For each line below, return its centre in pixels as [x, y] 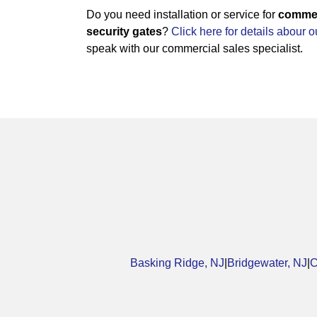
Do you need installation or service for [182, 15]
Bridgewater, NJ [267, 263]
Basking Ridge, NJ [177, 263]
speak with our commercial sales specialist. [195, 49]
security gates [124, 32]
